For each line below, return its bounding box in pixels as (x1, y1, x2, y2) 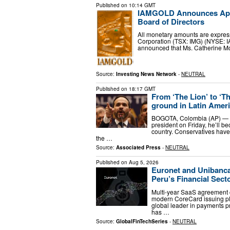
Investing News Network (116, 70, 177, 78)
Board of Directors (138, 15, 204, 27)
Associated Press (116, 144, 161, 151)
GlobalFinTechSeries (116, 217, 168, 225)
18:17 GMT (129, 85, 156, 92)
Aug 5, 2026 (129, 159, 159, 166)
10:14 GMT (129, 1, 156, 9)
